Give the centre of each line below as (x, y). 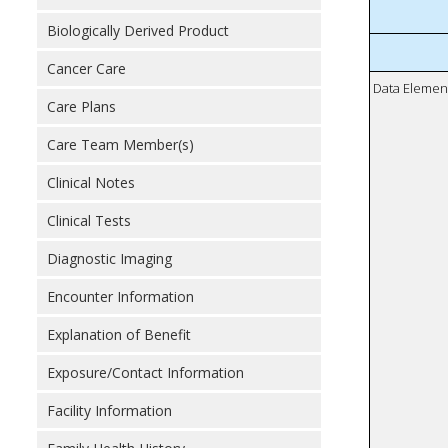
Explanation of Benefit (119, 334)
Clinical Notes (91, 182)
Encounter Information (120, 296)
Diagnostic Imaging (109, 258)
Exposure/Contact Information (145, 372)
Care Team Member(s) (120, 144)
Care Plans (81, 106)
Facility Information (109, 410)
